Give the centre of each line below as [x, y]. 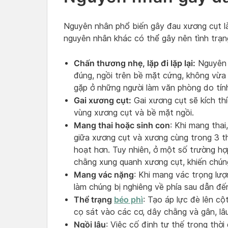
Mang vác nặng [104, 174]
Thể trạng [94, 199]
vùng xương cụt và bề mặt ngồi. [134, 112]
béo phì [129, 199]
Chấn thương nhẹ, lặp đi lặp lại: [135, 63]
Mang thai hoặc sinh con [122, 125]
